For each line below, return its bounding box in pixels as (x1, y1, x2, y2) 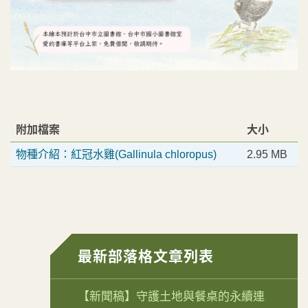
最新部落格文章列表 (78, 247, 214, 264)
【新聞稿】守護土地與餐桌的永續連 (78, 289, 265, 303)
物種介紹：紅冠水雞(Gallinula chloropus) (16, 148, 217, 160)
